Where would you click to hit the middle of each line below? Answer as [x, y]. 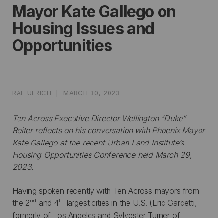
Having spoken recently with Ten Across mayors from [106, 191]
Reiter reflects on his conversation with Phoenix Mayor [109, 130]
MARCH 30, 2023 [91, 93]
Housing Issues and [83, 28]
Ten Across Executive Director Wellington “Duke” [99, 118]
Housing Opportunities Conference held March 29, [102, 154]
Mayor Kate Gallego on [94, 11]
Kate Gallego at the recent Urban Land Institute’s [98, 142]
